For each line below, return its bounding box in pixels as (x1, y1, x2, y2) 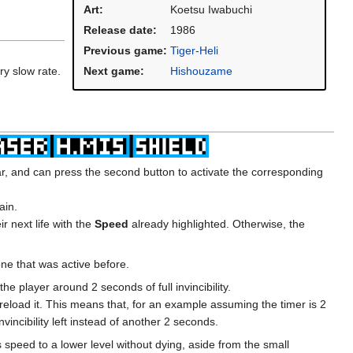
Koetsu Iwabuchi (170, 3, 252, 17)
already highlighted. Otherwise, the (128, 217, 305, 230)
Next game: (84, 65, 144, 78)
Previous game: (84, 44, 167, 58)
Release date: (84, 24, 157, 37)
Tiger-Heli (170, 44, 218, 58)
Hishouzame (170, 65, 232, 78)
